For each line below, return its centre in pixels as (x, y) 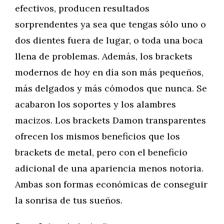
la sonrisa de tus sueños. (69, 200)
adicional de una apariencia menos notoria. (109, 168)
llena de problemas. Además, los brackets (104, 56)
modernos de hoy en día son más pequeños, (109, 72)
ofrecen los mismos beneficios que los (97, 136)
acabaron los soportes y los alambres (95, 104)
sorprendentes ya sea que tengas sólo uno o (110, 24)
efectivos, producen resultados (82, 8)
